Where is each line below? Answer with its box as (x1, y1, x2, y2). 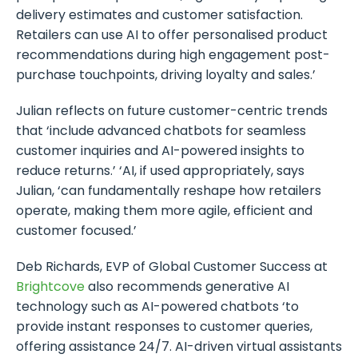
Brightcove (16, 276, 85, 296)
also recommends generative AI (85, 276, 289, 296)
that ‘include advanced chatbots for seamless (16, 121, 306, 140)
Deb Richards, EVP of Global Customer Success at (16, 257, 328, 276)
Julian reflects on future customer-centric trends (16, 101, 328, 120)
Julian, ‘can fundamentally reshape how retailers (16, 181, 321, 200)
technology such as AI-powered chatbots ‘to (16, 296, 299, 316)
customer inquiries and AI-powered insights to (16, 141, 304, 160)
